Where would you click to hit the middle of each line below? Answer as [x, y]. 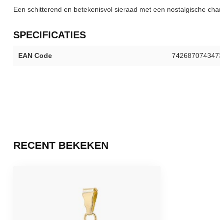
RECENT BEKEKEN [61, 145]
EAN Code [35, 56]
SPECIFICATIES [50, 35]
